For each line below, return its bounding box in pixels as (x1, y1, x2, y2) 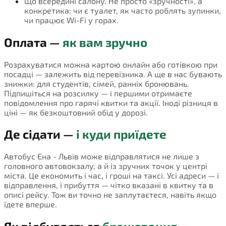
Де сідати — (4, 127, 76, 142)
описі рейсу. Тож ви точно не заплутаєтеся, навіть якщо (4, 190, 216, 200)
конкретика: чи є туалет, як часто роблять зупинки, (24, 5, 221, 15)
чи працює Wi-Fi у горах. (24, 15, 119, 25)
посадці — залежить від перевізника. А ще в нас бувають (4, 69, 222, 79)
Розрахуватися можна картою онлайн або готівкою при (4, 59, 217, 69)
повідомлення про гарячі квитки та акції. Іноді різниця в (4, 97, 218, 107)
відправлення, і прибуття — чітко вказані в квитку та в (4, 180, 213, 190)
